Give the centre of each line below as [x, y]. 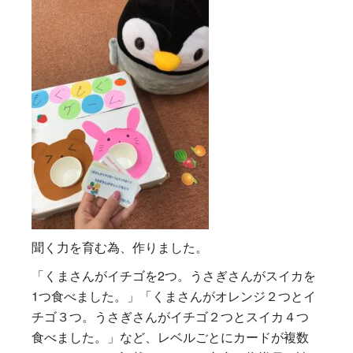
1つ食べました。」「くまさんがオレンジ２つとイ [174, 296]
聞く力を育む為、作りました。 [120, 247]
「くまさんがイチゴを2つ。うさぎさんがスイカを [174, 275]
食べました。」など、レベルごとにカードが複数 [171, 337]
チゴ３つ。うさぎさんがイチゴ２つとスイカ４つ [171, 316]
